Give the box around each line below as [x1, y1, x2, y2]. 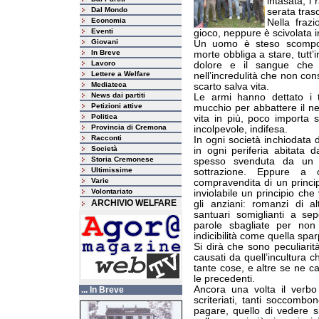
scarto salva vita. [194, 81, 269, 92]
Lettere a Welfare [91, 70, 150, 78]
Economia [91, 16, 126, 24]
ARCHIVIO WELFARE [91, 198, 177, 208]
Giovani [91, 38, 118, 46]
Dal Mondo [91, 6, 127, 14]
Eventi [91, 27, 113, 35]
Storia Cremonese [91, 155, 154, 163]
